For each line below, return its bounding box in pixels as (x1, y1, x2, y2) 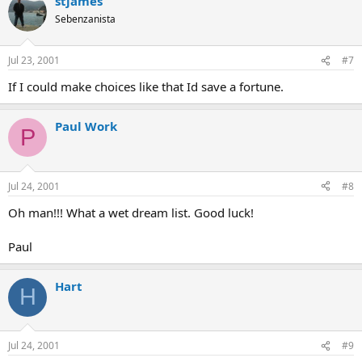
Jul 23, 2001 (8, 53, 60, 67)
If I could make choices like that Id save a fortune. (8, 78, 284, 95)
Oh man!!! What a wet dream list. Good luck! (8, 204, 254, 221)
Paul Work (55, 118, 117, 134)
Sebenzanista (55, 11, 116, 26)
